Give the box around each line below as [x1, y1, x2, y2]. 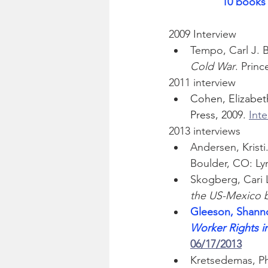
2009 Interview [169, 28, 236, 41]
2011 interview [169, 76, 236, 90]
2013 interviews [169, 124, 240, 138]
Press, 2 [190, 108, 227, 122]
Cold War [190, 60, 235, 74]
